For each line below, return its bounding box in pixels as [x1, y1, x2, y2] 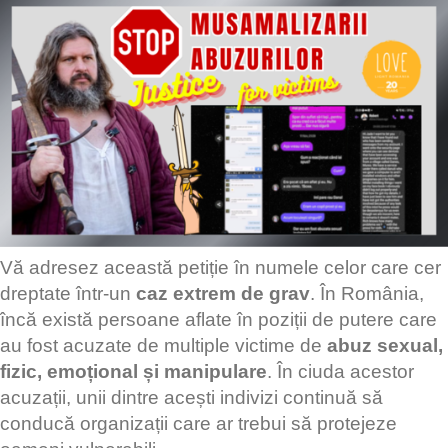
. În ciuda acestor [267, 361, 414, 383]
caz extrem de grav [136, 283, 310, 305]
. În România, [310, 283, 424, 305]
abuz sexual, [327, 335, 443, 357]
